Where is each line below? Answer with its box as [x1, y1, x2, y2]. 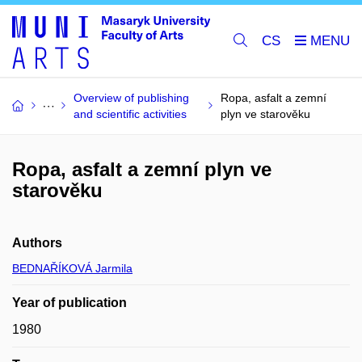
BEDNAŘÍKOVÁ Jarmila [12, 262, 133, 275]
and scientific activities [74, 107, 187, 120]
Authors [12, 236, 62, 250]
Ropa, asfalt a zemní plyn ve [12, 158, 271, 180]
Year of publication [12, 296, 127, 309]
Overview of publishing [74, 91, 189, 104]
